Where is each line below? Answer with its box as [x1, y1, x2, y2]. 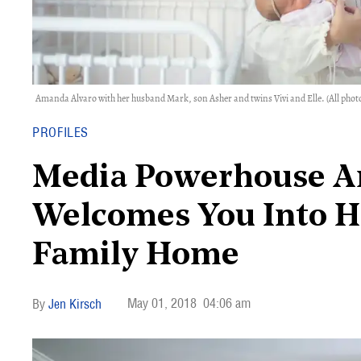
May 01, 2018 [127, 295, 197, 311]
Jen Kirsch [48, 296, 102, 312]
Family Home [32, 240, 239, 272]
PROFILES [32, 124, 89, 140]
